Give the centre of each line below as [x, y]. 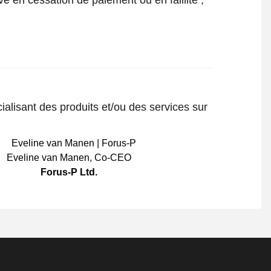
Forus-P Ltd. [69, 172]
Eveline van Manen [48, 157]
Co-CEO [113, 157]
